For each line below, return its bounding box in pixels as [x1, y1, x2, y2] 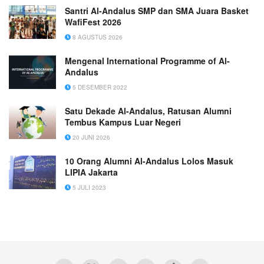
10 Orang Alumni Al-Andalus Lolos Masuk [65, 155, 233, 167]
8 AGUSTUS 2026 [71, 33, 123, 42]
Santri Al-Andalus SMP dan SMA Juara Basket [65, 5, 249, 17]
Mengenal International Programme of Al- [65, 55, 230, 67]
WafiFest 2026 [65, 16, 121, 28]
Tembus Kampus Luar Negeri [65, 116, 181, 128]
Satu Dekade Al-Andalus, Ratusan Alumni [65, 105, 232, 117]
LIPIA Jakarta [65, 166, 118, 179]
